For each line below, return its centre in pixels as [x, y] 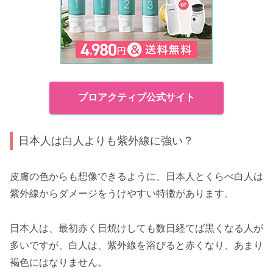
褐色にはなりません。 [58, 262]
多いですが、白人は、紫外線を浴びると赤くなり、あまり [136, 245]
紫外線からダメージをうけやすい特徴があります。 [122, 193]
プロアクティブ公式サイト [136, 97]
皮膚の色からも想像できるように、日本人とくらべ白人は [136, 176]
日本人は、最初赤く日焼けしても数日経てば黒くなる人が [136, 228]
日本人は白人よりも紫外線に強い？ [106, 141]
